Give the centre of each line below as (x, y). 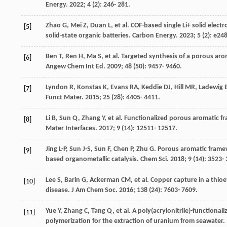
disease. (59, 190)
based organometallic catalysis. (93, 159)
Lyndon (57, 87)
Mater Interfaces (70, 128)
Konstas (89, 87)
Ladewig (211, 87)
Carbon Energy (154, 35)
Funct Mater (64, 97)
